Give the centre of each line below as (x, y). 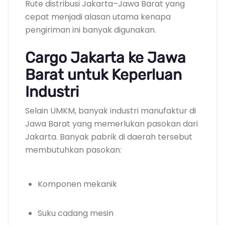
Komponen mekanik (77, 184)
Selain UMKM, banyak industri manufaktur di (110, 110)
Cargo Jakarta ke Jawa (105, 58)
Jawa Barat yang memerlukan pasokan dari (111, 124)
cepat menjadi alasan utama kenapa (98, 17)
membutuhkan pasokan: (73, 150)
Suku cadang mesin (76, 213)
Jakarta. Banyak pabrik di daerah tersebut (109, 137)
